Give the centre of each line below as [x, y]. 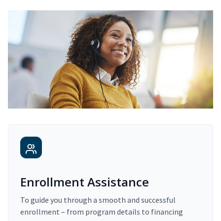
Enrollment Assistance [85, 182]
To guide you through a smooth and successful [98, 200]
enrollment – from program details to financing [102, 212]
